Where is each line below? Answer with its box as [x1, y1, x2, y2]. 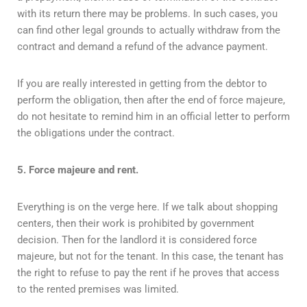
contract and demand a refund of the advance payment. [17, 40, 268, 53]
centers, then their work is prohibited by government [17, 217, 254, 230]
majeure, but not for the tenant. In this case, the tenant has [17, 249, 284, 262]
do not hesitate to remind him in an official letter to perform [17, 110, 290, 123]
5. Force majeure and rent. [17, 163, 138, 176]
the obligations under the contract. [17, 126, 175, 139]
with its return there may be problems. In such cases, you [17, 7, 278, 20]
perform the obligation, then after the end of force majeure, [17, 93, 285, 106]
